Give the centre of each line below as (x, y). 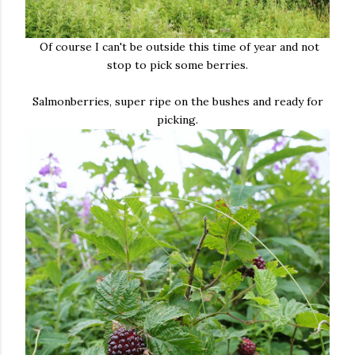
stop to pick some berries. (177, 65)
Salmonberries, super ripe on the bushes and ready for (177, 101)
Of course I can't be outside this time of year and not (177, 46)
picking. (177, 119)
